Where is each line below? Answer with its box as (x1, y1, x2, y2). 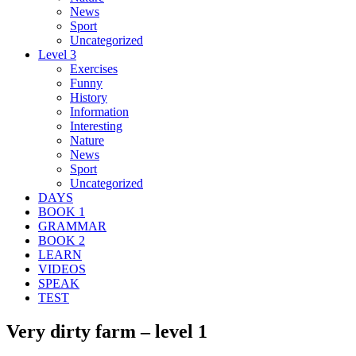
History (70, 90, 107, 104)
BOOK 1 (38, 204, 85, 219)
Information (70, 104, 129, 118)
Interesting (70, 118, 122, 133)
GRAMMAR (38, 219, 106, 233)
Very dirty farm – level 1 (6, 320, 207, 342)
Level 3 (38, 47, 76, 61)
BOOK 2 (38, 233, 85, 247)
